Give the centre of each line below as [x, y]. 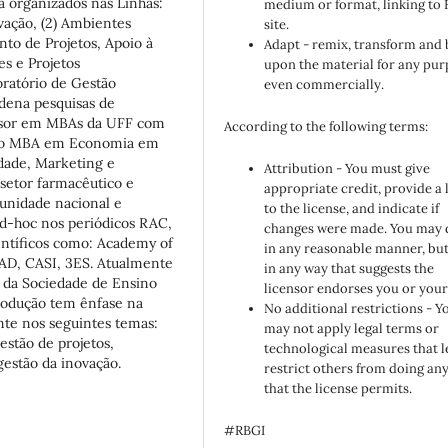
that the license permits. [338, 389]
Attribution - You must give [347, 169]
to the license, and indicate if [352, 209]
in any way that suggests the [349, 269]
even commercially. [324, 85]
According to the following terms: [326, 127]
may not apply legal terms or [352, 329]
